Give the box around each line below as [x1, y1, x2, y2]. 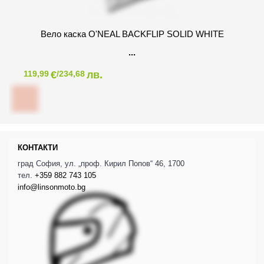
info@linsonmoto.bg [18, 183, 85, 192]
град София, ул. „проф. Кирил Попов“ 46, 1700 [18, 159, 184, 169]
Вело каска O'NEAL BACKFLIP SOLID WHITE [40, 29, 224, 39]
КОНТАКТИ [18, 143, 58, 153]
